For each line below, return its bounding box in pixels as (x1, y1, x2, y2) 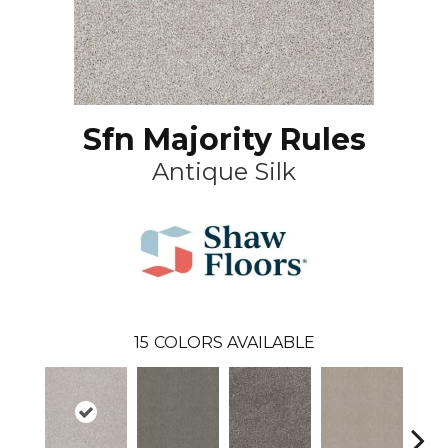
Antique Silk (152, 156, 296, 186)
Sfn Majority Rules (82, 120, 366, 158)
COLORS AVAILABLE (153, 332, 315, 352)
